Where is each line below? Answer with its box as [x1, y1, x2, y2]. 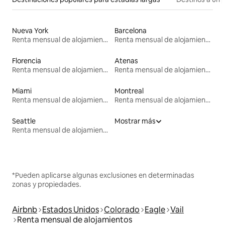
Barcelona [115, 26, 147, 36]
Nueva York [12, 26, 49, 36]
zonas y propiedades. [12, 180, 81, 189]
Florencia [12, 56, 41, 66]
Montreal [115, 86, 144, 96]
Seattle [12, 117, 36, 126]
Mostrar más [115, 117, 156, 126]
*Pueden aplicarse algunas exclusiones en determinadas [12, 171, 194, 180]
